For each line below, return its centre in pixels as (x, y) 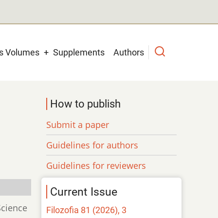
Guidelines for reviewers (96, 165)
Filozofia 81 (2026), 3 (87, 210)
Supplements (79, 52)
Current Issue (84, 191)
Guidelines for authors (92, 145)
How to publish (86, 104)
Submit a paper (78, 124)
